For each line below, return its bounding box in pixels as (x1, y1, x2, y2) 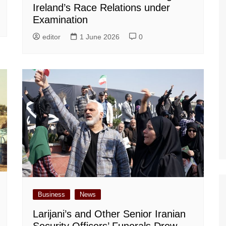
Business (38, 191, 65, 199)
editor (42, 33, 61, 41)
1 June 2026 (80, 33, 120, 41)
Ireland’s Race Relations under (33, 2, 170, 14)
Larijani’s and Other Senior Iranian (33, 208, 186, 220)
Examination (33, 14, 88, 26)
